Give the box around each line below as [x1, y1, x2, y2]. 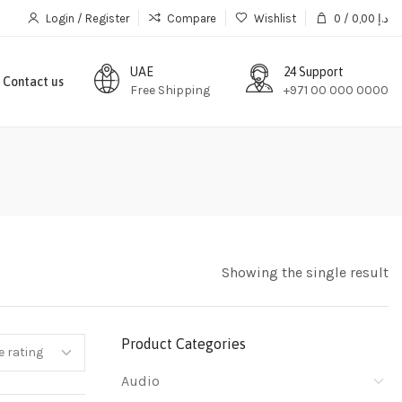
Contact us [2, 74, 64, 89]
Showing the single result [222, 264, 389, 281]
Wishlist [254, 11, 296, 25]
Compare [167, 11, 216, 25]
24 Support [284, 64, 344, 79]
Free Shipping [130, 82, 210, 98]
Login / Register [46, 11, 129, 25]
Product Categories [120, 336, 246, 352]
